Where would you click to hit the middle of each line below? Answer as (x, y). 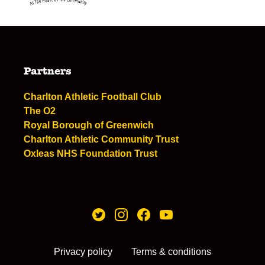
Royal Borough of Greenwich (89, 125)
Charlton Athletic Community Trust (101, 139)
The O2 (40, 111)
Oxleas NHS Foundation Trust (91, 153)
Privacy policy (83, 252)
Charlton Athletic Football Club (93, 97)
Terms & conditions (171, 252)
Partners (48, 72)
